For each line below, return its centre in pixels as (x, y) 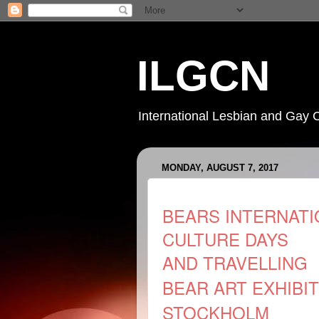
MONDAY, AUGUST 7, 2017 (220, 168)
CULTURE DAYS (225, 239)
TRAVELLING (255, 262)
